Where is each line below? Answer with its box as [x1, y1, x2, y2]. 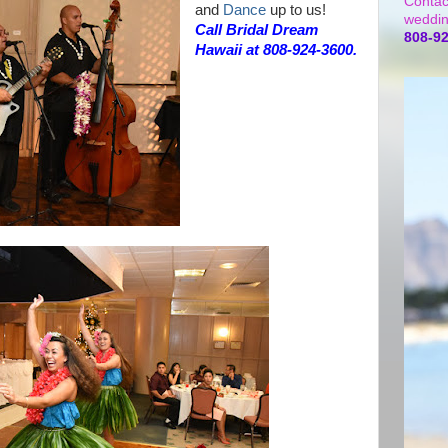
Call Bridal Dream [194, 22, 318, 38]
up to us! [265, 2, 326, 18]
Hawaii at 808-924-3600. [194, 42, 357, 58]
